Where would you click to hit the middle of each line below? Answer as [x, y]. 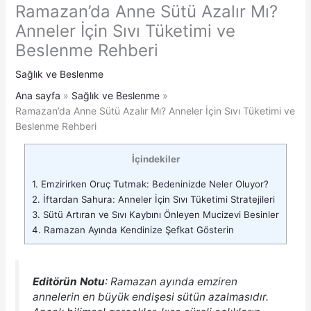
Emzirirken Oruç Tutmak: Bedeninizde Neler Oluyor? [153, 184]
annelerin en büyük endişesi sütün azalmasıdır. [150, 297]
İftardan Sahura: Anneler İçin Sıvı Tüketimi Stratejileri [158, 199]
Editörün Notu [68, 282]
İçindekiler [155, 159]
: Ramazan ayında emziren [171, 282]
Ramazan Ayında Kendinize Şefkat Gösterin [137, 229]
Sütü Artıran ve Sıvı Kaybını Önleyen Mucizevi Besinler [160, 214]
